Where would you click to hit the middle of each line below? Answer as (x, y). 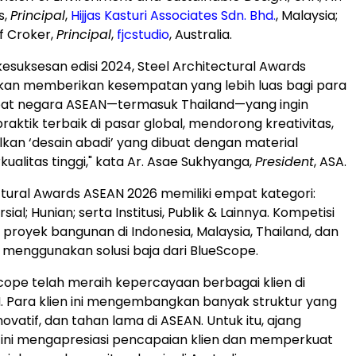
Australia (202, 35)
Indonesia (161, 232)
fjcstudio (143, 35)
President (284, 162)
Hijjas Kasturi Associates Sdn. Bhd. (173, 15)
